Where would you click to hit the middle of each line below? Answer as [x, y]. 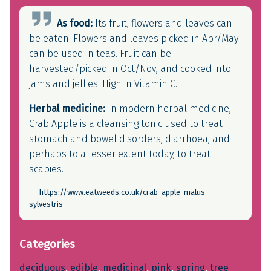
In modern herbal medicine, [168, 109]
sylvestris [46, 204]
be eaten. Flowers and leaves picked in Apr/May [134, 39]
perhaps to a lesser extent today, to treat [120, 154]
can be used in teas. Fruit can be [100, 54]
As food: [74, 24]
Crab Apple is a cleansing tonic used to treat [126, 124]
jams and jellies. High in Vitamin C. [103, 84]
